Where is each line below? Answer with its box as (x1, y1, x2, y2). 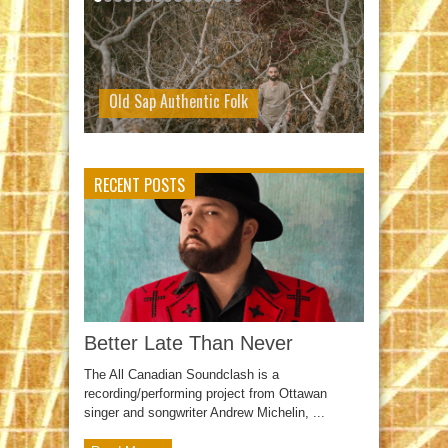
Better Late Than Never (84, 332, 293, 355)
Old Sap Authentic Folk (109, 89, 248, 113)
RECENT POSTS (94, 173, 185, 197)
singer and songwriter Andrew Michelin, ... (84, 405, 325, 421)
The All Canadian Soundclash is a (84, 367, 279, 383)
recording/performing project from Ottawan (84, 386, 327, 402)
